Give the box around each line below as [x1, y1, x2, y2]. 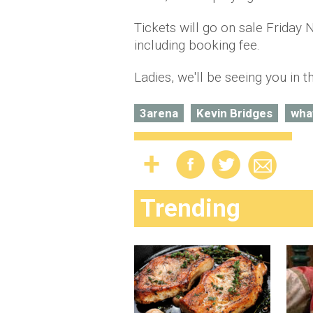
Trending [140, 194, 240, 223]
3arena [140, 106, 178, 120]
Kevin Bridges [196, 106, 272, 120]
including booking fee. [134, 37, 260, 53]
